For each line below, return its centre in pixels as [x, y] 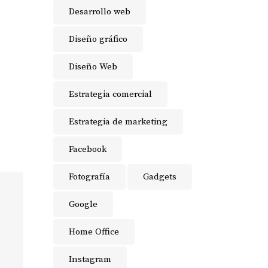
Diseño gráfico [98, 39]
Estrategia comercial [110, 94]
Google [83, 204]
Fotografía [89, 177]
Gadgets [159, 177]
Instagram [90, 259]
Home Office [94, 232]
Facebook [87, 149]
